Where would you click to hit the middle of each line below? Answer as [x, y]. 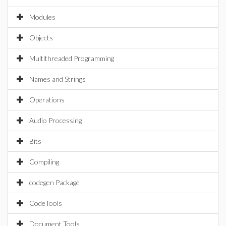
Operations [47, 100]
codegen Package [54, 182]
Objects [41, 38]
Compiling [44, 162]
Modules [42, 17]
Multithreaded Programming [72, 58]
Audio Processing [55, 120]
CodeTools [46, 203]
